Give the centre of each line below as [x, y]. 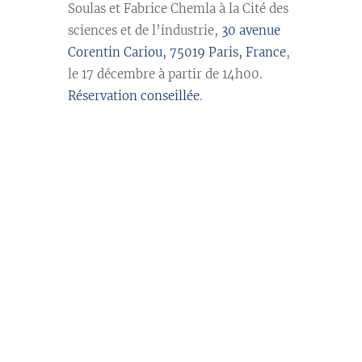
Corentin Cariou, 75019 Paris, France [177, 52]
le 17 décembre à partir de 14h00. [165, 74]
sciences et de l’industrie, [145, 30]
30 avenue [251, 30]
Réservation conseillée [134, 95]
